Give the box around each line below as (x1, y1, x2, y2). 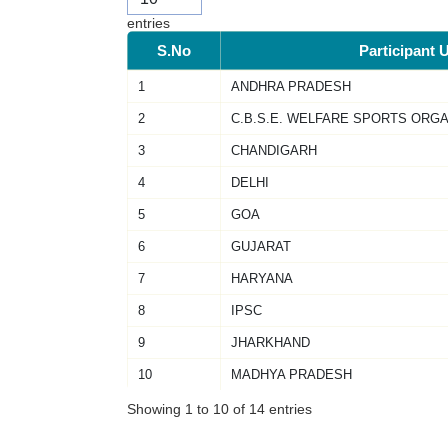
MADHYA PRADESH (230, 366, 352, 382)
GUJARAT (230, 238, 291, 254)
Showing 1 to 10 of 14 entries (126, 401, 312, 418)
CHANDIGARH (230, 142, 317, 158)
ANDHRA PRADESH (230, 78, 351, 94)
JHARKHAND (230, 334, 310, 350)
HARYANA (230, 270, 293, 286)
